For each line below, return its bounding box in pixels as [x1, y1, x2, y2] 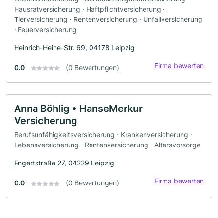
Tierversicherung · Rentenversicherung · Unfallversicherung [14, 15, 202, 23]
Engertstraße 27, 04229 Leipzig [14, 159, 114, 167]
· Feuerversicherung [14, 25, 77, 34]
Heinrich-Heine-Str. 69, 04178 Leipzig [14, 43, 135, 52]
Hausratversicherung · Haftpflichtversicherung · [14, 4, 165, 13]
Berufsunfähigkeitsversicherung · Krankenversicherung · [14, 130, 192, 139]
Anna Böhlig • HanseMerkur [14, 102, 143, 114]
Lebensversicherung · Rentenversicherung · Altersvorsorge [14, 141, 200, 149]
